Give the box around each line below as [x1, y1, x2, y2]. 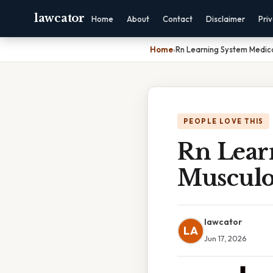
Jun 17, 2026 [204, 233, 246, 243]
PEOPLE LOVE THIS [183, 117, 264, 126]
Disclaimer [205, 14, 245, 24]
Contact [162, 14, 193, 24]
